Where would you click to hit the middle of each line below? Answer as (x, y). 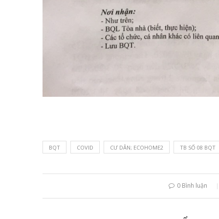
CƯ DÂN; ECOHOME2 (137, 147)
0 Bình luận (192, 185)
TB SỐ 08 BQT (198, 147)
